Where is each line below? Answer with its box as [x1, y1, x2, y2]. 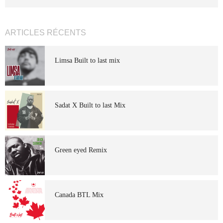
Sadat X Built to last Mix [55, 102, 125, 109]
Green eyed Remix [55, 146, 107, 154]
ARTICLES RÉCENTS [5, 28, 86, 37]
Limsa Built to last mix [55, 57, 120, 64]
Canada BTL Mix [55, 191, 104, 199]
